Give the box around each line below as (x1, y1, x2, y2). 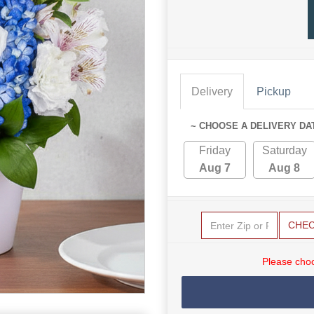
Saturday (261, 144, 307, 156)
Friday (199, 144, 231, 156)
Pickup (257, 86, 291, 97)
